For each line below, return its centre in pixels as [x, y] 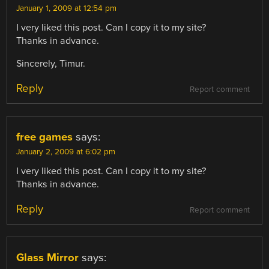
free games [45, 137]
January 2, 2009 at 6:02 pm [66, 152]
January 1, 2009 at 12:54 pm [67, 8]
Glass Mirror [48, 258]
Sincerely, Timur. [51, 63]
